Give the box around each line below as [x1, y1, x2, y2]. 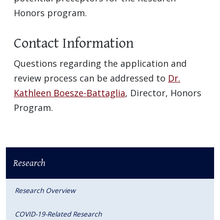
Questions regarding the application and [14, 57, 187, 69]
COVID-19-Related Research [15, 209, 102, 219]
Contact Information [14, 34, 134, 52]
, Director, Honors [125, 86, 201, 99]
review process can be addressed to [14, 72, 168, 84]
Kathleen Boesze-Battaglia [14, 86, 125, 99]
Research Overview [15, 185, 76, 195]
